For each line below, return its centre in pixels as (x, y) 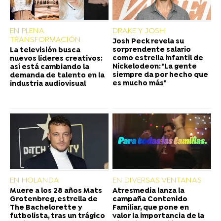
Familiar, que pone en (151, 208)
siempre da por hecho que (160, 75)
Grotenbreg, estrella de (54, 199)
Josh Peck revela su (148, 42)
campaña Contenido (150, 199)
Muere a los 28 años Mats (56, 191)
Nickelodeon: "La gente (155, 67)
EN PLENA (27, 31)
